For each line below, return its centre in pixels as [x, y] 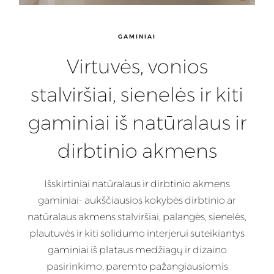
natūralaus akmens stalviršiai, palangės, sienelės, [137, 217]
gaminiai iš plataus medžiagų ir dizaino [137, 250]
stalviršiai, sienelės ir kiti [137, 94]
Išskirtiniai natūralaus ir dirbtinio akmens [137, 184]
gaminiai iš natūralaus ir [137, 122]
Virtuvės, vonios [137, 66]
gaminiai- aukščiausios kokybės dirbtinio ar [137, 201]
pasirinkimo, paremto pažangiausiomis [137, 267]
